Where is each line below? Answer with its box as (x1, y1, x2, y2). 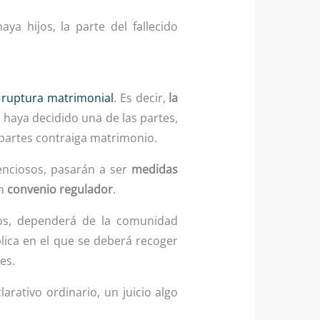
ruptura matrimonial (1, 89, 114, 106)
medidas (131, 161, 179, 177)
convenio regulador (6, 181, 113, 197)
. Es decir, (113, 89, 169, 106)
